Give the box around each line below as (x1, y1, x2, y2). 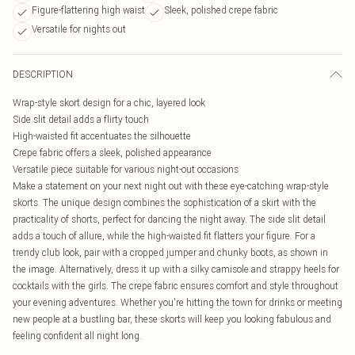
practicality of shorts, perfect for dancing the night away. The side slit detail (13, 213, 326, 225)
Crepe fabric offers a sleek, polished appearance (13, 147, 212, 158)
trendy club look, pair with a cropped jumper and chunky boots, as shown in (13, 246, 328, 258)
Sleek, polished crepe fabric (164, 4, 278, 16)
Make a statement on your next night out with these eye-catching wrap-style (13, 180, 329, 192)
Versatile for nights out (32, 23, 126, 35)
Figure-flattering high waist (32, 4, 145, 16)
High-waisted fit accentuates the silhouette (13, 130, 191, 142)
